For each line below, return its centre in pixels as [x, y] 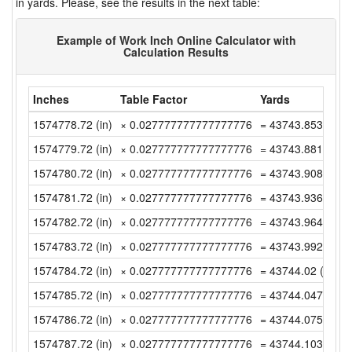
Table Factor [154, 99]
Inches [51, 99]
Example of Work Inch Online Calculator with [176, 40]
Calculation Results [176, 52]
